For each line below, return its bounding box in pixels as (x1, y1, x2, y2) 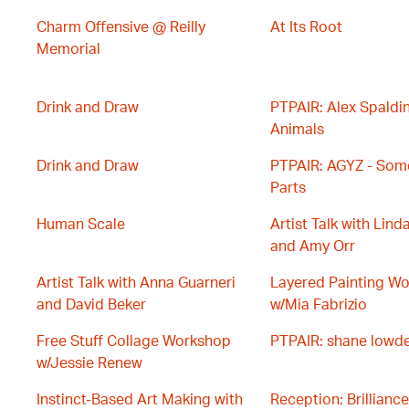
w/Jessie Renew (37, 356, 142, 371)
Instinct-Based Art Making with (37, 393, 243, 407)
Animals (270, 122, 324, 137)
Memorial (37, 42, 100, 57)
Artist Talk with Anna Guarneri (37, 276, 236, 290)
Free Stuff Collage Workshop (37, 334, 231, 349)
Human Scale (37, 217, 125, 232)
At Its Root (270, 20, 342, 35)
